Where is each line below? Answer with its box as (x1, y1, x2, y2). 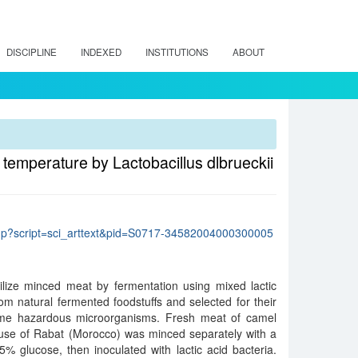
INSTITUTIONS (145, 46, 209, 58)
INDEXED (81, 46, 121, 58)
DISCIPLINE (6, 46, 57, 58)
